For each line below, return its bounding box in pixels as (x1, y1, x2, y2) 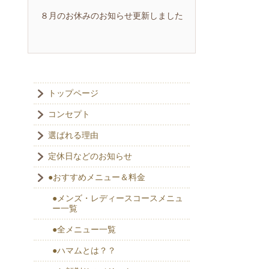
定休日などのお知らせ (48, 151, 132, 162)
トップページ (48, 88, 98, 99)
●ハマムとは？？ (52, 246, 116, 256)
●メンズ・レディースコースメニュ (52, 193, 183, 204)
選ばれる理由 (48, 130, 98, 141)
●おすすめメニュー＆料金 (48, 172, 145, 183)
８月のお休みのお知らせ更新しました (40, 10, 183, 20)
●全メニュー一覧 (52, 225, 116, 235)
